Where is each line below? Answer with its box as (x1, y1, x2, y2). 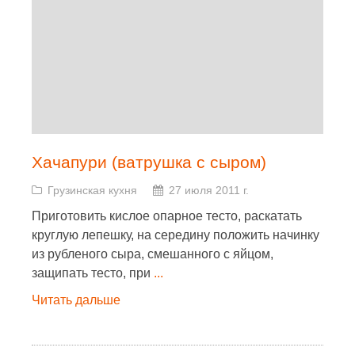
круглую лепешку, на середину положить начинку (32, 228, 319, 242)
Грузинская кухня (48, 184, 137, 197)
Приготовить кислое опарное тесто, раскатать (32, 209, 302, 223)
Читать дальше (32, 293, 120, 307)
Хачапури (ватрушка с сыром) (32, 153, 266, 171)
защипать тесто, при (32, 266, 154, 280)
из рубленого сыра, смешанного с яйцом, (32, 247, 273, 261)
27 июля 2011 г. (169, 184, 249, 197)
